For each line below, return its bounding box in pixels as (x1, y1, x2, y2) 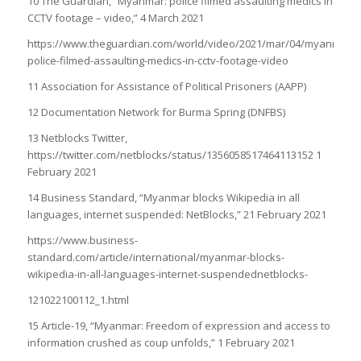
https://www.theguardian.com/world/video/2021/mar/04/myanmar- (27, 35, 355, 51)
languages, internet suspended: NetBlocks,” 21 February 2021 (27, 207, 326, 222)
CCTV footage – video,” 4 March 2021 (27, 10, 204, 25)
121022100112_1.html (27, 293, 129, 308)
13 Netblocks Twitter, (27, 131, 127, 146)
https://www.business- (27, 233, 138, 248)
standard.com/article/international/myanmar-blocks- (27, 250, 284, 265)
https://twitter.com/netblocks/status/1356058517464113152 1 (27, 147, 322, 163)
